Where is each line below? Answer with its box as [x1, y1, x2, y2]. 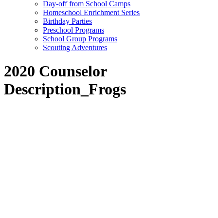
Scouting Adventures [43, 43, 107, 52]
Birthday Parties [43, 17, 92, 25]
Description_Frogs [4, 80, 126, 98]
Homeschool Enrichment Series [43, 8, 140, 17]
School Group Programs [43, 35, 117, 43]
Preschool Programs [43, 26, 104, 34]
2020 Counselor [4, 62, 107, 80]
